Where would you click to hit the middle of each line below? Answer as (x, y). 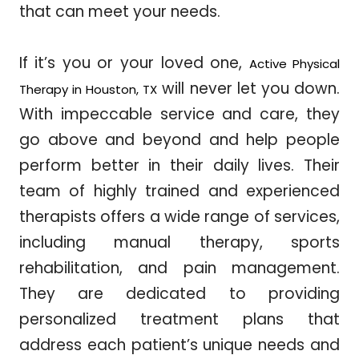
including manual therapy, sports (179, 243)
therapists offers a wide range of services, (179, 217)
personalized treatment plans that (179, 320)
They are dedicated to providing (179, 294)
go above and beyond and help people (179, 140)
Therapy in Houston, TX (88, 90)
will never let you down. (249, 89)
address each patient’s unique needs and (179, 345)
